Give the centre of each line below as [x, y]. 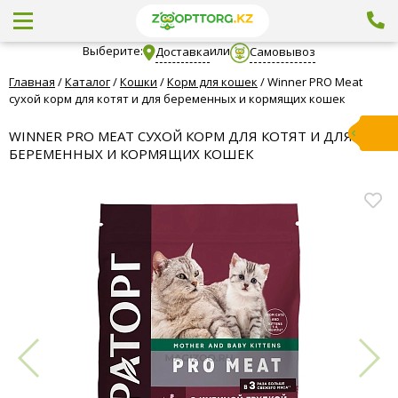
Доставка [182, 51]
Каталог [88, 82]
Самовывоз [283, 51]
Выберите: [112, 51]
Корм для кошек [212, 82]
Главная [32, 82]
